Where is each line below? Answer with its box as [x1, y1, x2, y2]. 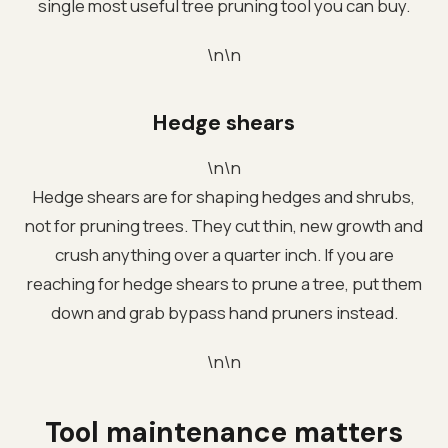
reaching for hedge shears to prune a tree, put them [26, 271, 422, 295]
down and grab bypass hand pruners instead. [50, 300, 398, 324]
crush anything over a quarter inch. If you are [54, 242, 394, 266]
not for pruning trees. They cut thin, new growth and [25, 213, 423, 237]
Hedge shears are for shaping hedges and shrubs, [33, 184, 415, 208]
